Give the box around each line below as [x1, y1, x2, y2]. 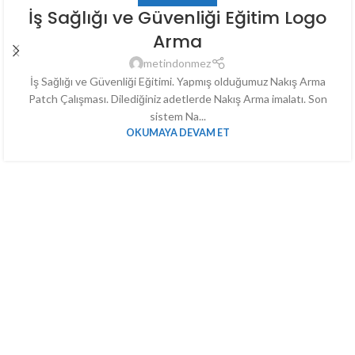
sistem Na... [149, 109, 206, 123]
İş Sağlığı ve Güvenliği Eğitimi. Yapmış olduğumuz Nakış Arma [29, 74, 326, 88]
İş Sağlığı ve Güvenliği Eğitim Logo [29, 5, 326, 30]
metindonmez [143, 55, 212, 70]
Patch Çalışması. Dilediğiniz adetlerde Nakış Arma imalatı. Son [28, 91, 327, 105]
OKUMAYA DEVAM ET [125, 126, 230, 139]
